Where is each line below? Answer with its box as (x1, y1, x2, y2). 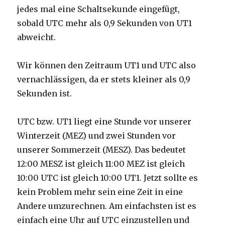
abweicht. (17, 32, 56, 42)
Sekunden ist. (17, 88, 72, 98)
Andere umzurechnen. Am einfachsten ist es (17, 200, 197, 211)
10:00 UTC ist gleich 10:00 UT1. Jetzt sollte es (17, 172, 198, 183)
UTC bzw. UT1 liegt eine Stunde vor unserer (17, 116, 192, 127)
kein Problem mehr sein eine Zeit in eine (17, 186, 183, 197)
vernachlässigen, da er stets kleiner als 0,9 (17, 74, 191, 84)
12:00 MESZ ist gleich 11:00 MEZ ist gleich (17, 158, 185, 169)
